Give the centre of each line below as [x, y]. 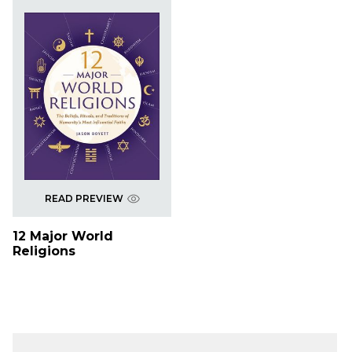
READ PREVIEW [84, 199]
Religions [44, 251]
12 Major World [63, 236]
